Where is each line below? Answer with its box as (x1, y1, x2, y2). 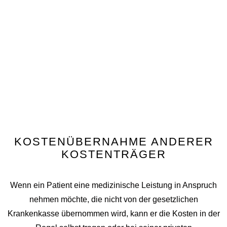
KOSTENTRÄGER (61, 147, 166, 161)
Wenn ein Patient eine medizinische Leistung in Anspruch (10, 180, 217, 190)
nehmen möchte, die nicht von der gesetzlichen (29, 195, 198, 204)
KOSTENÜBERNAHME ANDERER (14, 135, 213, 148)
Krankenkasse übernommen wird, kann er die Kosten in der (7, 209, 220, 218)
